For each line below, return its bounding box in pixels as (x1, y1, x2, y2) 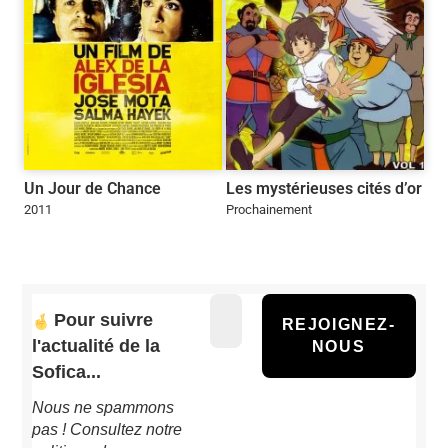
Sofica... (32, 361, 102, 382)
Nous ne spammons (32, 399, 175, 417)
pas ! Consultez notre (32, 421, 183, 439)
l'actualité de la (32, 335, 161, 356)
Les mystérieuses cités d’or (226, 179, 423, 199)
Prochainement (226, 202, 313, 218)
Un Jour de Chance (24, 179, 162, 199)
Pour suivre (54, 309, 154, 330)
